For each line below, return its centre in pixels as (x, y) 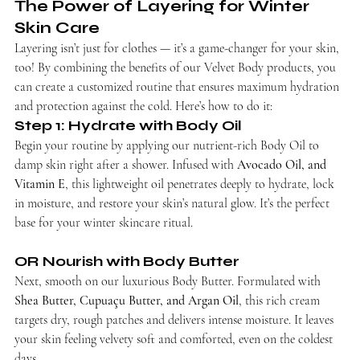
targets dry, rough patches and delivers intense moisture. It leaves (176, 319)
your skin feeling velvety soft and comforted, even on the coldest (175, 339)
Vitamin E (40, 184)
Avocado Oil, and (283, 164)
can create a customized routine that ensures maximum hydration (178, 86)
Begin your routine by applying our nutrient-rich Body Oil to (168, 145)
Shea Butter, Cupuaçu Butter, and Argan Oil (127, 300)
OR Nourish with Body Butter (127, 261)
